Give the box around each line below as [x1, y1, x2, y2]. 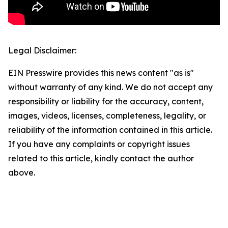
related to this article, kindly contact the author [8, 153, 194, 164]
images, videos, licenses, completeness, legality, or [8, 110, 206, 121]
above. [8, 167, 35, 178]
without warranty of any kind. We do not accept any [8, 82, 213, 93]
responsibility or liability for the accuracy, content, [8, 96, 204, 107]
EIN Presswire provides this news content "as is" [8, 68, 194, 78]
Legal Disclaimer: [8, 45, 76, 56]
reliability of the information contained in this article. [8, 125, 212, 135]
